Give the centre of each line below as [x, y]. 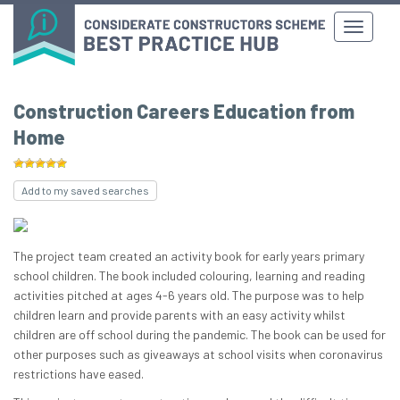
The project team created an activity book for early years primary [189, 256]
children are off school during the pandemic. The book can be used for [200, 335]
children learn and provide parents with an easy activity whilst [179, 315]
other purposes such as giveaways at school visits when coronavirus [198, 354]
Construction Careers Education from [184, 111]
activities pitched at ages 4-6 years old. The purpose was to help [189, 296]
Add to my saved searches [85, 191]
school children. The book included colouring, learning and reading [189, 276]
